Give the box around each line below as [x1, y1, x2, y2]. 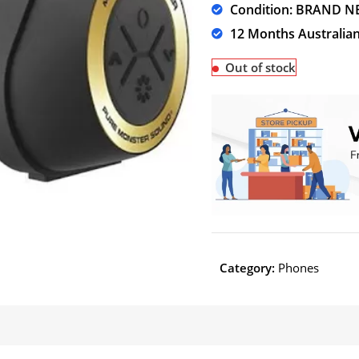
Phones [278, 260, 319, 276]
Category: [220, 260, 275, 276]
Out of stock [225, 58, 296, 75]
